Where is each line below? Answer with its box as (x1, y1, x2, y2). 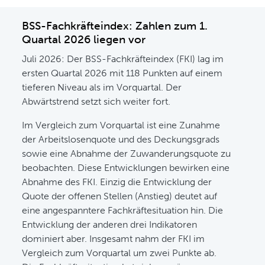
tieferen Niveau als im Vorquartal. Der (22, 82, 182, 93)
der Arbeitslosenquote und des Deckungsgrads (22, 134, 220, 145)
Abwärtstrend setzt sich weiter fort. (22, 96, 171, 107)
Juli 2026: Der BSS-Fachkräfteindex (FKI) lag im (22, 53, 224, 64)
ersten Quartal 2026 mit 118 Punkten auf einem (22, 67, 223, 79)
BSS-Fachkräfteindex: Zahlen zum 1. (22, 19, 208, 33)
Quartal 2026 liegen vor (22, 33, 146, 46)
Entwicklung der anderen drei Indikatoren (22, 219, 198, 230)
